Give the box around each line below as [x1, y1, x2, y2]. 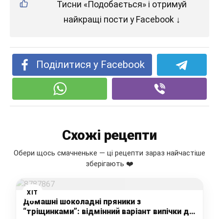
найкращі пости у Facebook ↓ [63, 15, 180, 25]
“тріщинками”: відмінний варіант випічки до [23, 207, 194, 217]
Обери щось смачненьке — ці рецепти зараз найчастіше [14, 149, 205, 158]
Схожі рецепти [62, 127, 157, 144]
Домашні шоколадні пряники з [23, 197, 141, 207]
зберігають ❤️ [86, 159, 133, 169]
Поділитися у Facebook [36, 59, 145, 71]
